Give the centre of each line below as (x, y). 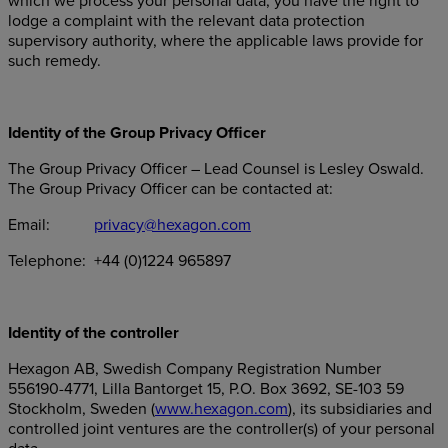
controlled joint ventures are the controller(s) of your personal (221, 429)
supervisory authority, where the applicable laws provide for (215, 41)
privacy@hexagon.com (172, 225)
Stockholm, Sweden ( (81, 409)
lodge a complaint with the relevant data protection (186, 21)
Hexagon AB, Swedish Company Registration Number (194, 369)
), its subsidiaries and (360, 409)
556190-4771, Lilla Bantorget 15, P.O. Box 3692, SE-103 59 (206, 389)
